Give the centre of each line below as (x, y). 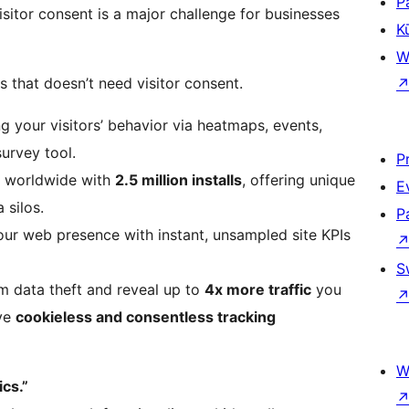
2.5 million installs (178, 180)
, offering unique (299, 180)
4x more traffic (258, 290)
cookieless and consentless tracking (146, 317)
